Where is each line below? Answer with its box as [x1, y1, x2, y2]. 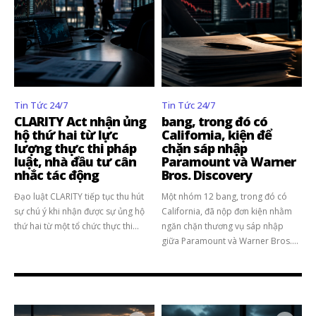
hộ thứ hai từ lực [14, 126, 118, 143]
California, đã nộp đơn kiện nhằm [162, 205, 292, 217]
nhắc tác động [14, 166, 99, 183]
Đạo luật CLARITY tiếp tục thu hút [14, 190, 144, 202]
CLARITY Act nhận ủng [14, 112, 146, 130]
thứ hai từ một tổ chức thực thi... [14, 219, 139, 232]
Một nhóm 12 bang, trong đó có [162, 190, 287, 202]
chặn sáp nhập [162, 139, 247, 157]
